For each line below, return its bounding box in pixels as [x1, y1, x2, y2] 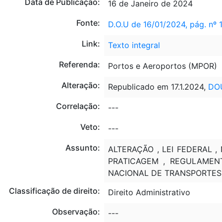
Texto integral [108, 40, 160, 50]
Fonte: [76, 17, 100, 28]
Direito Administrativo [108, 187, 190, 197]
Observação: [52, 206, 100, 217]
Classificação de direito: [8, 185, 100, 196]
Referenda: [58, 59, 100, 69]
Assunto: [65, 142, 100, 153]
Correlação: [55, 101, 100, 111]
